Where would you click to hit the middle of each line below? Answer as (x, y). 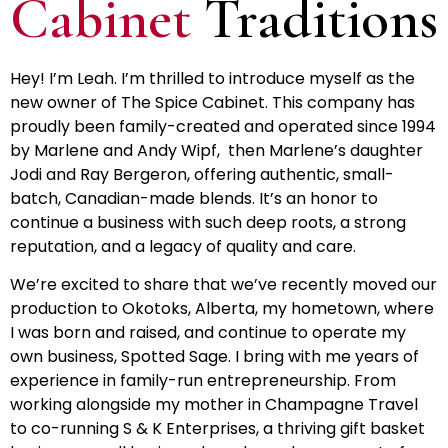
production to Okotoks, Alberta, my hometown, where (222, 309)
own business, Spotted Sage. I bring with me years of (214, 357)
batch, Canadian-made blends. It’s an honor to (194, 198)
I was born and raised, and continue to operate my (208, 333)
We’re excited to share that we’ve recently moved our (223, 285)
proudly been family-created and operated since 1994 (223, 126)
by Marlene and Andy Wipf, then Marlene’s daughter (216, 150)
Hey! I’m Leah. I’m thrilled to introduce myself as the (212, 78)
